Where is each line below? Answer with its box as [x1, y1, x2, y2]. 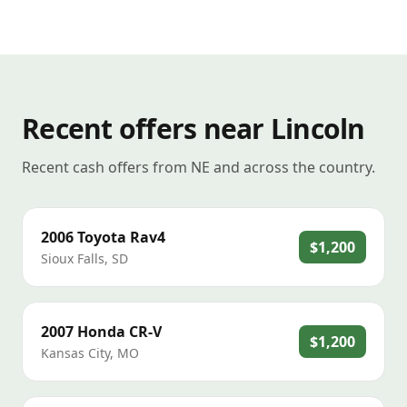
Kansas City [41, 344, 110, 362]
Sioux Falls [41, 250, 104, 267]
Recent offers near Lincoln [22, 110, 365, 147]
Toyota [77, 227, 126, 247]
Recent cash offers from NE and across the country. [22, 157, 375, 177]
